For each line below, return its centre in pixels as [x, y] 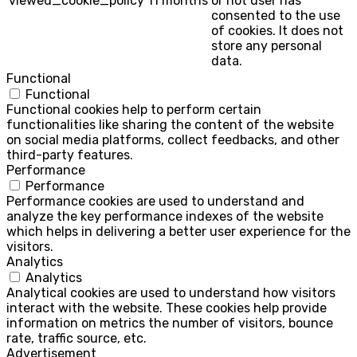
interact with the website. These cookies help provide [167, 308]
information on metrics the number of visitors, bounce [170, 323]
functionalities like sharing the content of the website [170, 124]
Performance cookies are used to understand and [155, 201]
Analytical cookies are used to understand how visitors [171, 292]
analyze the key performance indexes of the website [165, 216]
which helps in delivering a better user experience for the [178, 231]
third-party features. [70, 155]
